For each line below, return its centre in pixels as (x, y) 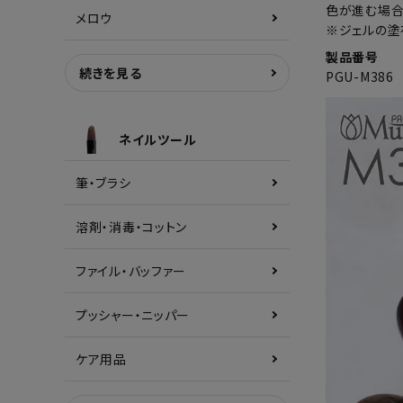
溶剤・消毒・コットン (131, 227)
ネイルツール (158, 139)
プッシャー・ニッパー (133, 315)
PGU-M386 (360, 76)
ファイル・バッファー (131, 271)
